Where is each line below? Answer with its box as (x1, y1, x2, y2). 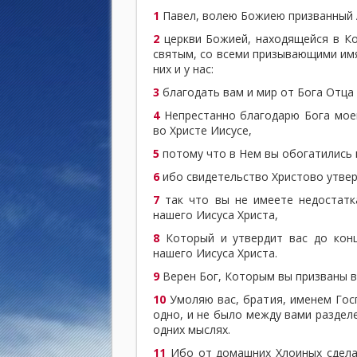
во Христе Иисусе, (153, 122, 252, 138)
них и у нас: (153, 61, 214, 76)
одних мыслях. (153, 321, 230, 337)
